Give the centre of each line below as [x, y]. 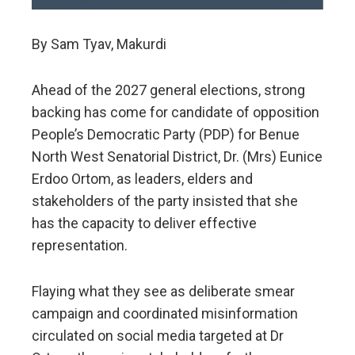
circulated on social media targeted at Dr [158, 336]
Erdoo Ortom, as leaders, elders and [142, 179]
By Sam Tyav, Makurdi [99, 44]
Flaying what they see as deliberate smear [163, 292]
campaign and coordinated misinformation [165, 314]
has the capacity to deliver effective [144, 223]
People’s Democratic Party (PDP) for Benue [166, 135]
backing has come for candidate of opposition [176, 113]
